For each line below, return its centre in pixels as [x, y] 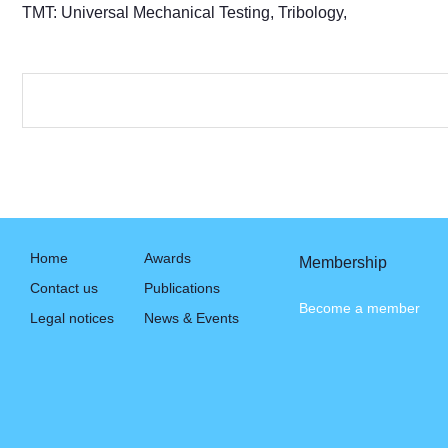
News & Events [191, 318]
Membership [343, 263]
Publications [182, 288]
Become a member [359, 308]
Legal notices [72, 318]
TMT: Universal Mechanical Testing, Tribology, [184, 13]
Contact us [64, 288]
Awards [167, 258]
